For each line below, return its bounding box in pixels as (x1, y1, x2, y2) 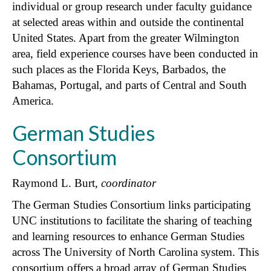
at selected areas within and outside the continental (12, 15, 244, 28)
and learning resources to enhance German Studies (12, 229, 244, 243)
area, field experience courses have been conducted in (12, 47, 258, 60)
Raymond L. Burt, (12, 176, 101, 189)
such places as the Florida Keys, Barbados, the (12, 62, 226, 76)
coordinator (101, 176, 156, 189)
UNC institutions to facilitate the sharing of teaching (12, 214, 252, 227)
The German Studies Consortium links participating (12, 198, 251, 211)
